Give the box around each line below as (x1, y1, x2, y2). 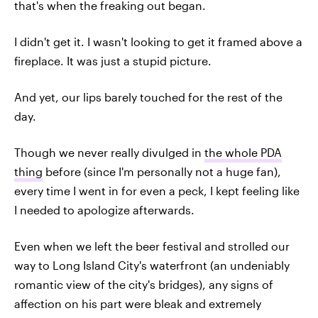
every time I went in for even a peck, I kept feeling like (14, 183, 300, 197)
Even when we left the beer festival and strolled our (14, 238, 290, 253)
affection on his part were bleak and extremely (14, 296, 261, 310)
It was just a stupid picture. (67, 53, 212, 67)
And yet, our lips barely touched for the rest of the (14, 89, 283, 104)
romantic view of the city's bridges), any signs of (14, 277, 273, 291)
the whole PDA (204, 145, 282, 159)
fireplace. (14, 53, 64, 67)
